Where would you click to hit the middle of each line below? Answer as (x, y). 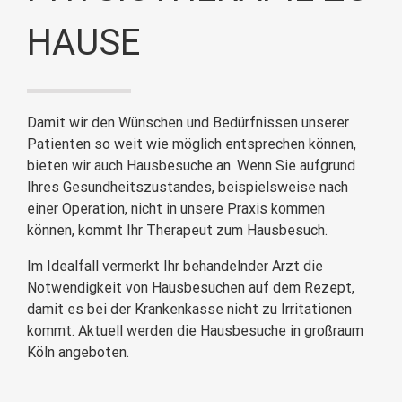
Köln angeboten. (78, 352)
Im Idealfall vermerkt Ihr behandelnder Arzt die (175, 266)
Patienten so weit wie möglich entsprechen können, (192, 144)
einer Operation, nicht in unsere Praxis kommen (176, 208)
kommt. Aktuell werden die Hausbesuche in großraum (195, 330)
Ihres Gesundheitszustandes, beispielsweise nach (188, 187)
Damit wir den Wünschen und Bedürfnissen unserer (188, 122)
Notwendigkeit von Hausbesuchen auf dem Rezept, (191, 287)
